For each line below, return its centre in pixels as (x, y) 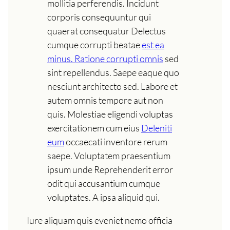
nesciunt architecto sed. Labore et (112, 86)
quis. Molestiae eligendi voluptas (110, 114)
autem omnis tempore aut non (105, 100)
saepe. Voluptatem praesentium (109, 155)
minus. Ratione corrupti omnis (105, 58)
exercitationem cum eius (94, 128)
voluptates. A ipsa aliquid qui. (103, 197)
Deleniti (157, 128)
